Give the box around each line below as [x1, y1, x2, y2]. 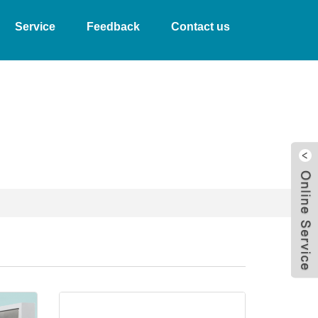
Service [15, 21, 55, 33]
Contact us [171, 21, 230, 33]
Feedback [87, 21, 140, 33]
